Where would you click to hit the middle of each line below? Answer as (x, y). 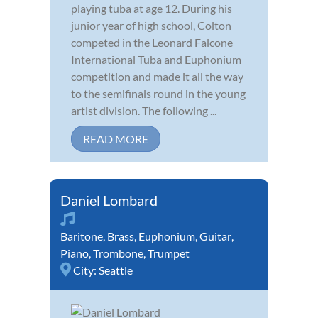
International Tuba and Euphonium (156, 60)
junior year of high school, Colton (151, 26)
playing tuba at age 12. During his (152, 9)
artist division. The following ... (144, 111)
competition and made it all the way (157, 77)
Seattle (116, 270)
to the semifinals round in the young (158, 94)
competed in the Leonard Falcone (152, 43)
